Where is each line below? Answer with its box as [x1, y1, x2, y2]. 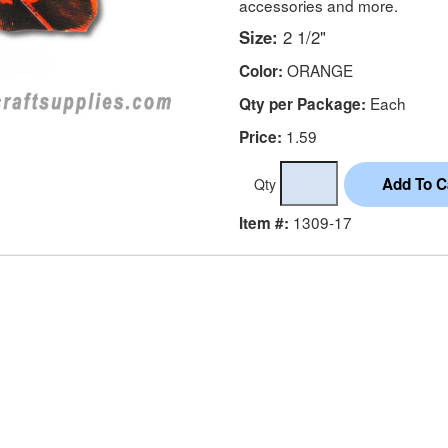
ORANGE [283, 58, 353, 81]
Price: [239, 125, 282, 148]
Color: [239, 59, 283, 82]
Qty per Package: [239, 92, 366, 115]
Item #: [239, 211, 289, 234]
